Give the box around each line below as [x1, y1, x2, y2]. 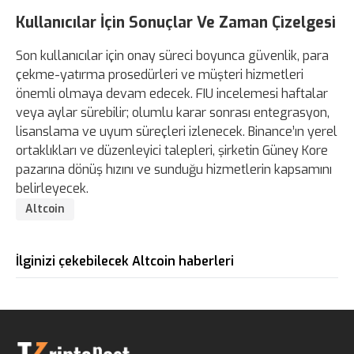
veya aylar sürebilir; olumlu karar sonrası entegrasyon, [16, 104, 330, 121]
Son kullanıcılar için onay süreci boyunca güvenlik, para [16, 47, 329, 64]
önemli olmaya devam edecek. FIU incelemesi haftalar [16, 85, 328, 102]
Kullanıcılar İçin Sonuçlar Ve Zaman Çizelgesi [16, 12, 336, 32]
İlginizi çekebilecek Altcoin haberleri [16, 252, 234, 269]
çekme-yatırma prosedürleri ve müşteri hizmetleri [16, 66, 303, 83]
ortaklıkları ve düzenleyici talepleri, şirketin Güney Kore [16, 141, 328, 159]
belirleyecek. [16, 179, 88, 197]
